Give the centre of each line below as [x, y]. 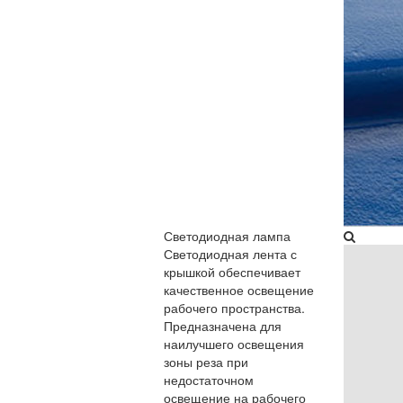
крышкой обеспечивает [232, 272]
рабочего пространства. [234, 308]
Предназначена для [223, 326]
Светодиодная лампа [227, 236]
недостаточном [209, 380]
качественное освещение [239, 290]
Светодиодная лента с [230, 254]
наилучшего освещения [234, 344]
